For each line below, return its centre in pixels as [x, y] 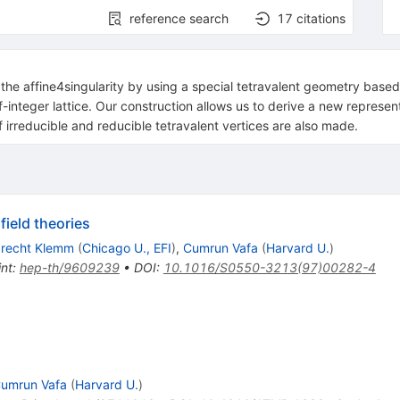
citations [321, 19]
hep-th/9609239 [69, 268]
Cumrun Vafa [220, 248]
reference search [179, 19]
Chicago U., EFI [126, 248]
